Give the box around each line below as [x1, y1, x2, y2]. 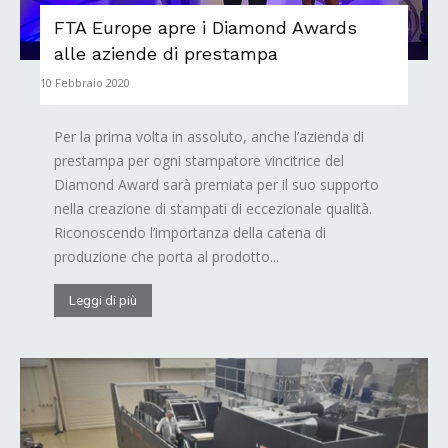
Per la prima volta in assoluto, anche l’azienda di [54, 127, 364, 147]
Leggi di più [69, 293, 137, 309]
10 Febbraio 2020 [40, 75, 130, 91]
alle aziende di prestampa [54, 43, 278, 65]
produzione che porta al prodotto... [54, 247, 279, 267]
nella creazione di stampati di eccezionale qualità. [54, 199, 372, 219]
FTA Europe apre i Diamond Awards [54, 17, 357, 39]
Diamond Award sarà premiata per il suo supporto [54, 175, 379, 195]
